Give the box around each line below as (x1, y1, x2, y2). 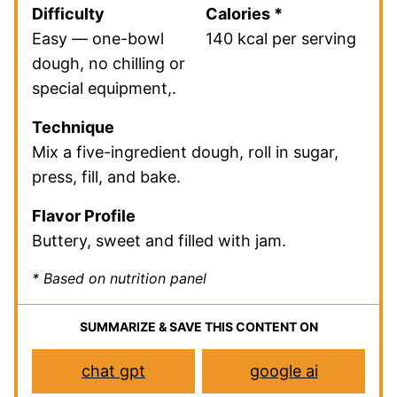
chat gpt (82, 361, 145, 380)
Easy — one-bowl (32, 28, 164, 48)
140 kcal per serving (206, 28, 356, 48)
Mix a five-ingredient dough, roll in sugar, (32, 142, 339, 161)
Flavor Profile (32, 206, 136, 225)
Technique (32, 117, 114, 136)
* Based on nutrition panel (32, 269, 206, 287)
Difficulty (32, 4, 105, 23)
